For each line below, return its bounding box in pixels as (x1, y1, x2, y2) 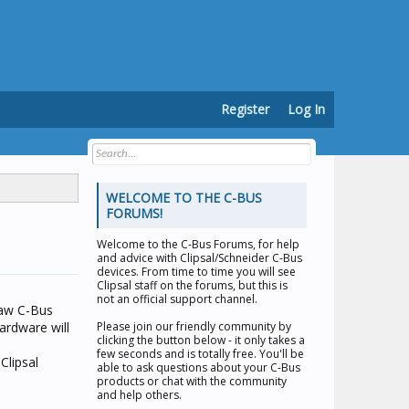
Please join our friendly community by (97, 319, 291, 334)
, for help (253, 236, 299, 252)
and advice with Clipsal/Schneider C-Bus (97, 250, 302, 266)
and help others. (97, 387, 182, 403)
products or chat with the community (97, 373, 287, 389)
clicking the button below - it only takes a (97, 332, 305, 348)
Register (221, 100, 269, 118)
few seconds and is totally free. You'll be (97, 346, 304, 362)
